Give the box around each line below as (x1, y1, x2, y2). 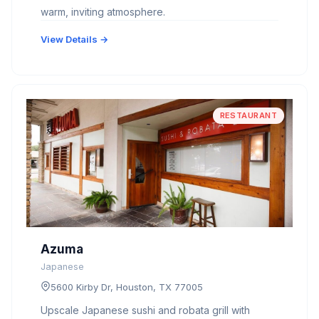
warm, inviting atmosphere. (41, 6, 165, 19)
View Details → (41, 33, 108, 46)
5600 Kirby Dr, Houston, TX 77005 (51, 281, 203, 293)
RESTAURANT (219, 110, 277, 121)
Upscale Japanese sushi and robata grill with (41, 304, 250, 317)
